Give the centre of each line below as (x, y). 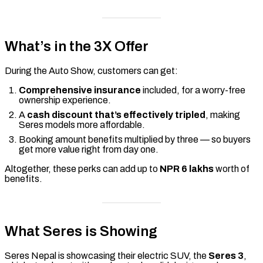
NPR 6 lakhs (187, 169)
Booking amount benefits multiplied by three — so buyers (135, 140)
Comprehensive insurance (80, 90)
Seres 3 (226, 256)
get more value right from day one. (89, 150)
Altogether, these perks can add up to (82, 169)
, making (223, 115)
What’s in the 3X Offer (77, 47)
